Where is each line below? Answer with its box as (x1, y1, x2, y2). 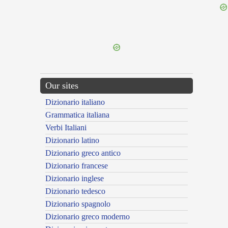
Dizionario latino (45, 136, 99, 145)
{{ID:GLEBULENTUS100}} (5, 17, 54, 22)
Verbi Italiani (45, 123, 87, 132)
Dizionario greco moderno (45, 212, 130, 221)
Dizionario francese (45, 161, 108, 170)
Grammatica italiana (45, 110, 109, 120)
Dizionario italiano (45, 98, 105, 107)
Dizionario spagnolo (45, 199, 110, 209)
